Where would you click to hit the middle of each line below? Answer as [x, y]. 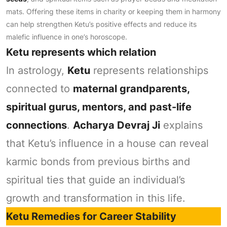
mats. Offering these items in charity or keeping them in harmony [113, 11]
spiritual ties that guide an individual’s [96, 180]
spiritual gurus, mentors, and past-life [99, 107]
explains [181, 125]
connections [36, 125]
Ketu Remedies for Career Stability [91, 216]
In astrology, [37, 70]
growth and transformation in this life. [96, 198]
